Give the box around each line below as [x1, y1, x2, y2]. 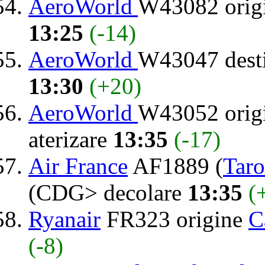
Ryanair [28, 206, 101, 232]
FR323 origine [101, 206, 248, 232]
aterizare [28, 126, 113, 152]
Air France [28, 153, 128, 179]
